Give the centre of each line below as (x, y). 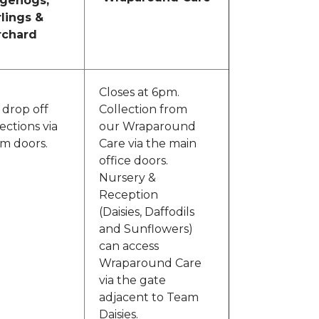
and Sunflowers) (146, 229)
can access (129, 246)
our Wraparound (147, 127)
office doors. (134, 161)
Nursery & (127, 178)
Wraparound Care (150, 263)
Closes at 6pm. (139, 93)
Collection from (143, 110)
